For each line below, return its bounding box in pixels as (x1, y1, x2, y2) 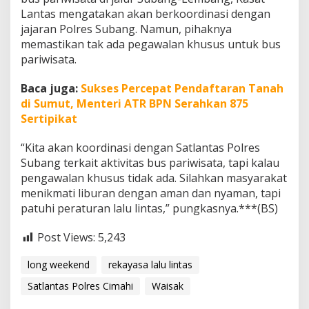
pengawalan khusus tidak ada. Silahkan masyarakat (21, 170, 287, 186)
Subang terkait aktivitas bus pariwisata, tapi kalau (21, 155, 279, 171)
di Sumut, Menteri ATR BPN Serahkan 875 (21, 96, 248, 112)
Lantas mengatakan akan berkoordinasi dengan (21, 6, 270, 22)
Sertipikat (21, 111, 77, 127)
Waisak (152, 279, 183, 293)
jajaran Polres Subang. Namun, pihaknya (21, 21, 232, 37)
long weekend (28, 258, 90, 272)
